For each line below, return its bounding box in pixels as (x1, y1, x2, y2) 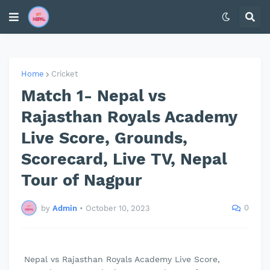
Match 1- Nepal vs (21, 86, 166, 105)
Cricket (51, 69, 78, 78)
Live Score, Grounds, (21, 128, 187, 148)
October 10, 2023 (86, 203, 150, 213)
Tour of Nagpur (21, 171, 142, 190)
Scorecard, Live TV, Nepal (21, 149, 227, 169)
